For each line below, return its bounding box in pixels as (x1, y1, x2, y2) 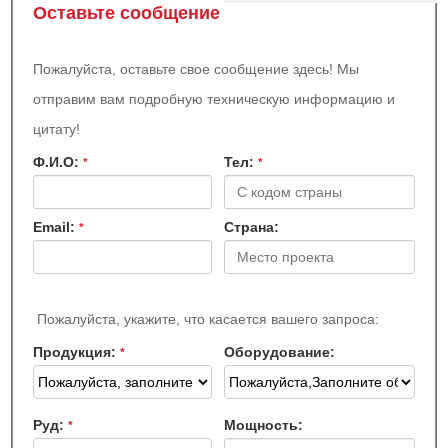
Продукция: (33, 344, 121, 361)
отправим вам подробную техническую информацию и (33, 91, 396, 108)
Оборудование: (224, 344, 335, 361)
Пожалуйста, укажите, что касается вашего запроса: (37, 311, 380, 328)
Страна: (224, 219, 279, 236)
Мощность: (224, 417, 303, 434)
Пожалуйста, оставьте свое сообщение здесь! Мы (33, 61, 360, 78)
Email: (33, 219, 80, 236)
